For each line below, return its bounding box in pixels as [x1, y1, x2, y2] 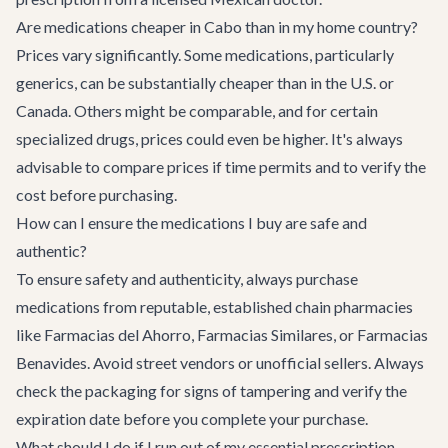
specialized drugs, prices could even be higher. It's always [16, 129, 403, 148]
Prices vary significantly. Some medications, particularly [16, 45, 394, 64]
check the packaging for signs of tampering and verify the [16, 381, 407, 400]
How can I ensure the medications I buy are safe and [16, 213, 367, 232]
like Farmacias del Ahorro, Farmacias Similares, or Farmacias [16, 325, 428, 344]
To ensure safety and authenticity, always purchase [16, 269, 358, 288]
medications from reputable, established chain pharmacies [16, 297, 413, 316]
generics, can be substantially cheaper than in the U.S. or [16, 73, 394, 92]
